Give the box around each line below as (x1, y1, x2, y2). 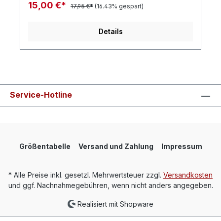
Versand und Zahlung (78, 142, 153, 150)
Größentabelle (19, 142, 71, 150)
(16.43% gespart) (95, 2, 144, 10)
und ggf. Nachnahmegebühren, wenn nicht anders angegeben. (8, 181, 213, 189)
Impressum (161, 142, 202, 150)
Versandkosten (163, 170, 213, 179)
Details (98, 27, 123, 36)
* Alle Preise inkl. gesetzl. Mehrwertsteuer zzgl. (8, 170, 163, 179)
